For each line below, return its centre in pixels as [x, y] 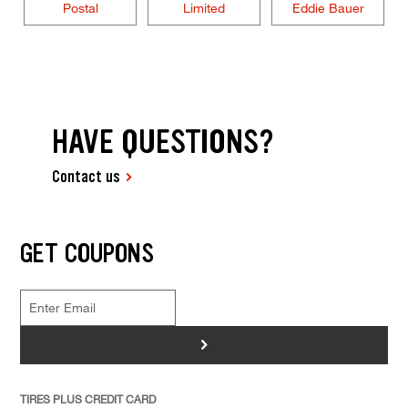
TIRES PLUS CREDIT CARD [87, 398]
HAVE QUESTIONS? [163, 141]
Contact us [87, 176]
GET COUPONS [87, 253]
